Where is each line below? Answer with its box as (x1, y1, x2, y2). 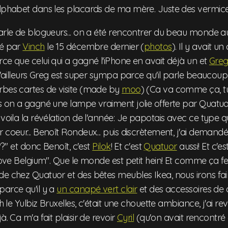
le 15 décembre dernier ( (44, 41, 144, 52)
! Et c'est (110, 140, 144, 152)
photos (144, 41, 172, 52)
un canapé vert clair (56, 183, 137, 195)
